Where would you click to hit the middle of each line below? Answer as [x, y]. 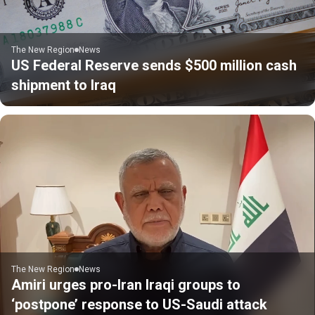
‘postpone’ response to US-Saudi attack [139, 304]
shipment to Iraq [64, 85]
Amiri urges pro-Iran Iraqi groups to [126, 284]
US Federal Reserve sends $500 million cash [154, 65]
